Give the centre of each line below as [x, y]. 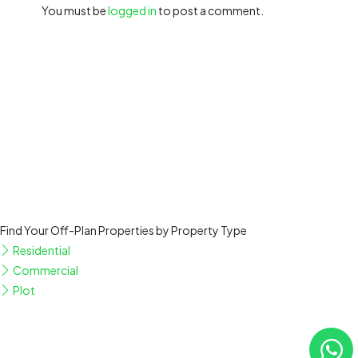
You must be [75, 11]
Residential [41, 251]
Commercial [45, 270]
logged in [132, 11]
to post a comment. [210, 11]
